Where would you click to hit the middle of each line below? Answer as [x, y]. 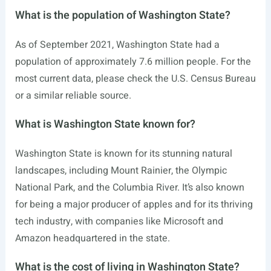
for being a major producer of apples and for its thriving [134, 205]
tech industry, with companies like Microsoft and [119, 222]
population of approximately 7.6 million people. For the [133, 62]
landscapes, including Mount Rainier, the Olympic [121, 171]
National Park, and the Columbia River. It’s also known [129, 188]
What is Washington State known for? [105, 125]
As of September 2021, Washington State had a [117, 45]
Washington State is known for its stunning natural [123, 154]
